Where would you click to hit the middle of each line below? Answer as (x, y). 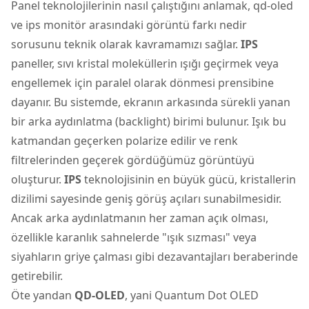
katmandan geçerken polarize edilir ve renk (124, 140)
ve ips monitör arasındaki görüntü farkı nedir (129, 24)
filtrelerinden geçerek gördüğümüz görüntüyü (133, 160)
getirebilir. (37, 276)
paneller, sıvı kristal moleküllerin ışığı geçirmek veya (145, 63)
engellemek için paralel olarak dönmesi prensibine (142, 82)
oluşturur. (38, 179)
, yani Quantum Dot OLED (192, 295)
